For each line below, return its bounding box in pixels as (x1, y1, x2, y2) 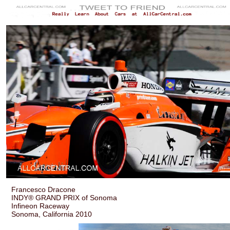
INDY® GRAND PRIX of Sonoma (11, 193, 118, 202)
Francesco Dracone (11, 185, 76, 194)
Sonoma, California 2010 (11, 209, 92, 218)
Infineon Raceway (11, 201, 70, 210)
